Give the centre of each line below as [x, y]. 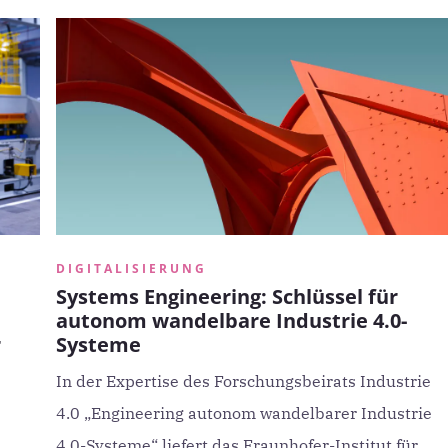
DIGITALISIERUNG [131, 268]
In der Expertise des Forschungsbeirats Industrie [243, 381]
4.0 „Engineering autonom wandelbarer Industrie [243, 413]
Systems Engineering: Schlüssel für [226, 296]
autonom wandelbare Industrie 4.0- [231, 320]
